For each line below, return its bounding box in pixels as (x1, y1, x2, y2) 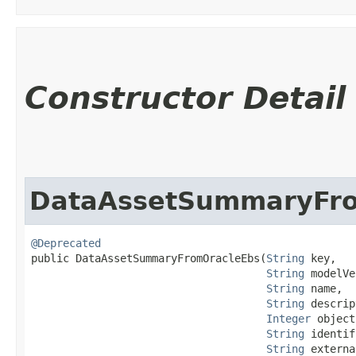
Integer (266, 311, 311, 325)
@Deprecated (31, 236, 101, 250)
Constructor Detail (25, 79, 346, 116)
